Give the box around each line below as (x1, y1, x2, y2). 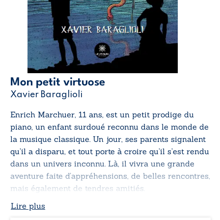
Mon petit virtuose (10, 77, 105, 89)
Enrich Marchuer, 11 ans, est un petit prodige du (10, 110, 194, 120)
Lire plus (11, 201, 45, 211)
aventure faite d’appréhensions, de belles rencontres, (10, 171, 210, 181)
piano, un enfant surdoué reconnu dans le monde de (10, 122, 209, 132)
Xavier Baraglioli (10, 90, 82, 100)
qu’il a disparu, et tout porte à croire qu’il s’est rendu (10, 146, 209, 157)
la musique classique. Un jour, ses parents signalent (10, 134, 206, 144)
